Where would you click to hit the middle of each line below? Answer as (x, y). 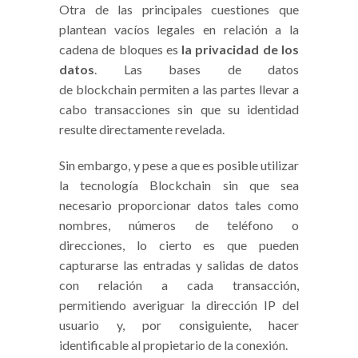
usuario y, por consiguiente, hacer (179, 325)
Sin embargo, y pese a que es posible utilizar (179, 165)
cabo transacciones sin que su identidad (179, 109)
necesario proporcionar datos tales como (179, 205)
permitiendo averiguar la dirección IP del (179, 305)
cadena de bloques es (121, 50)
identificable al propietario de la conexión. (173, 345)
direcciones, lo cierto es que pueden (179, 245)
